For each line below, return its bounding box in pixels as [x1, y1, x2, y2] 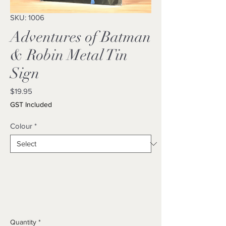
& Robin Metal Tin [10, 46, 128, 65]
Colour [10, 122, 32, 130]
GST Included [10, 100, 52, 108]
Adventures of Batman [10, 28, 151, 46]
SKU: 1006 [10, 13, 44, 22]
